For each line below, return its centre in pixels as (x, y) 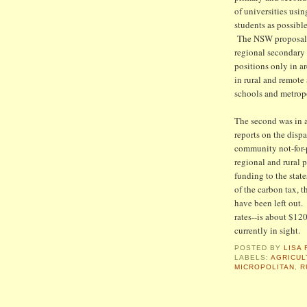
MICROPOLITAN (265, 267)
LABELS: (253, 258)
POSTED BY (259, 248)
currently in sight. (267, 230)
